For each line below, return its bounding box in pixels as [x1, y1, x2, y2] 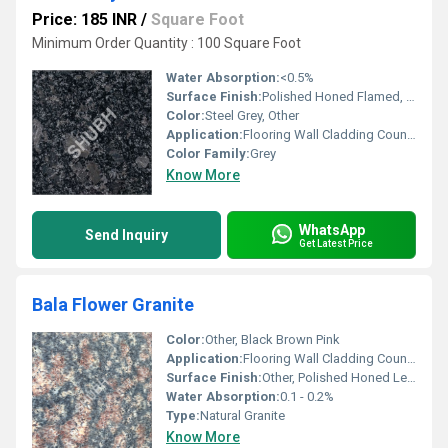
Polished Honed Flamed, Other [262, 89, 406, 104]
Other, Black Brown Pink [205, 332, 340, 347]
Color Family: [166, 146, 250, 161]
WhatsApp [299, 221, 365, 238]
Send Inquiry [85, 227, 168, 243]
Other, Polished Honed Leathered [262, 370, 407, 385]
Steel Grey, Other [205, 108, 299, 123]
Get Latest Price [299, 237, 373, 249]
